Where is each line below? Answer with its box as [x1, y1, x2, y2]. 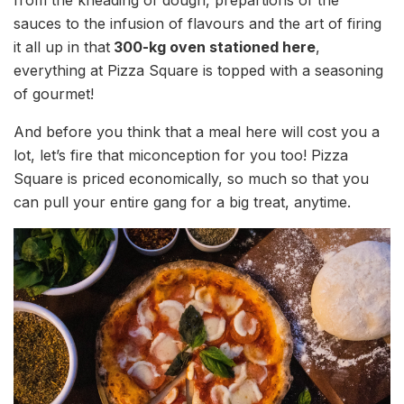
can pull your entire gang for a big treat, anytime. [14, 192, 351, 211]
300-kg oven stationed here [110, 37, 316, 56]
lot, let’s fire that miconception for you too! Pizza [14, 145, 348, 164]
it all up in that [14, 37, 110, 56]
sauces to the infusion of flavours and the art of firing [14, 14, 381, 32]
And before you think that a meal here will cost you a [14, 122, 380, 141]
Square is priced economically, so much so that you [14, 169, 369, 188]
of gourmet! [14, 84, 94, 103]
